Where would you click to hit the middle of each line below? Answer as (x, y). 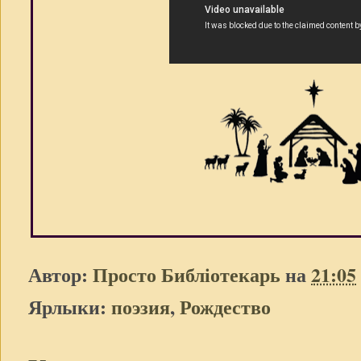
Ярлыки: (70, 306)
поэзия (141, 306)
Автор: (60, 275)
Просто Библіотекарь (187, 275)
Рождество (225, 306)
